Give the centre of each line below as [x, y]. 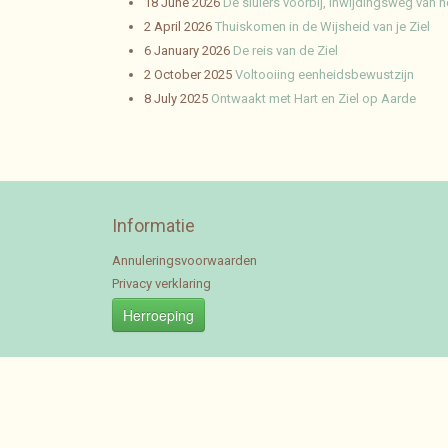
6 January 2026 [187, 50]
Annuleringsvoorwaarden [184, 260]
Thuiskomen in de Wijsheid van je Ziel [322, 26]
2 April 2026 [178, 26]
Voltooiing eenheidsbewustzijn [324, 74]
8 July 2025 [176, 98]
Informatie [153, 225]
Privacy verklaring [161, 283]
